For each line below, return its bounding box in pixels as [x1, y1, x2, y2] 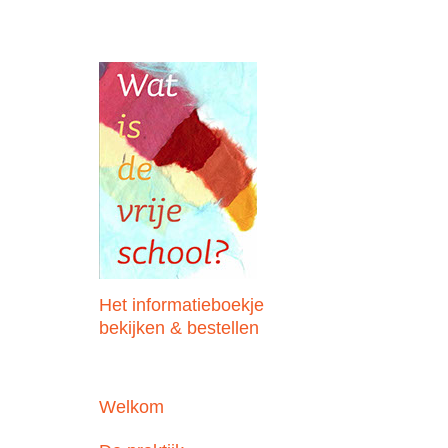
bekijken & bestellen [99, 318, 259, 338]
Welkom [99, 397, 164, 417]
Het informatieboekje [99, 295, 264, 315]
